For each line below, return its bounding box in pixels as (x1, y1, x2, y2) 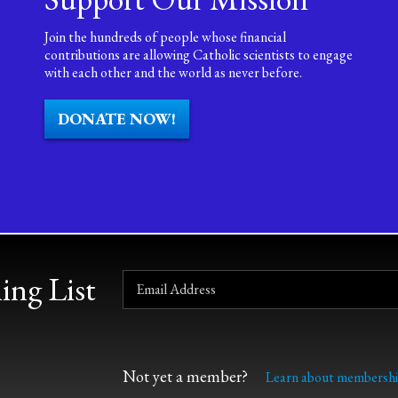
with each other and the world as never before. (44, 63, 302, 82)
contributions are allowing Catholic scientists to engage (44, 45, 353, 64)
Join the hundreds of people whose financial (44, 28, 286, 46)
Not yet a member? (123, 366, 249, 386)
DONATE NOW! (57, 108, 176, 129)
